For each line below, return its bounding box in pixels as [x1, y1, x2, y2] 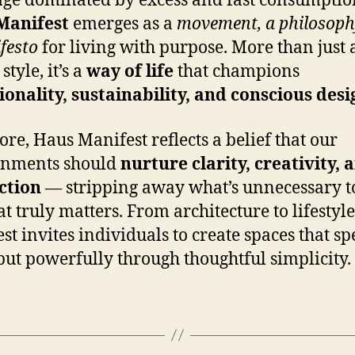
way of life [86, 61, 174, 83]
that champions [174, 61, 300, 83]
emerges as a [69, 13, 177, 36]
